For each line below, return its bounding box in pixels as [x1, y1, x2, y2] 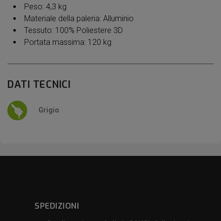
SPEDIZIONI [35, 201, 79, 212]
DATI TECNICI [7, 78, 71, 92]
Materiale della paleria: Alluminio [24, 14, 134, 24]
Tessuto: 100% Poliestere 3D [24, 26, 123, 36]
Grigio [38, 106, 59, 114]
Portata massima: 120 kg [24, 37, 111, 47]
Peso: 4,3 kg [24, 2, 67, 12]
